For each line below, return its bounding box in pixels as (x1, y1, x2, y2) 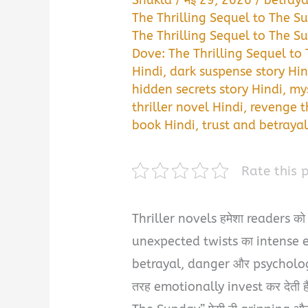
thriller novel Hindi (132, 99, 244, 115)
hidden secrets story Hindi (132, 81, 283, 97)
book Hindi (132, 117, 196, 133)
